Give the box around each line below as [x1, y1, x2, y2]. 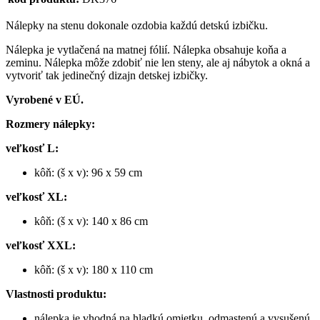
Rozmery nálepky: [6, 117, 95, 130]
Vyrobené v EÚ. [6, 93, 84, 106]
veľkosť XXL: [6, 239, 76, 251]
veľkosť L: [6, 141, 59, 154]
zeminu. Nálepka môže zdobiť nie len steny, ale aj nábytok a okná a [6, 56, 310, 69]
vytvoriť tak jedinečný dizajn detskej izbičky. [6, 69, 208, 81]
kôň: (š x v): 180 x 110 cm [34, 263, 153, 276]
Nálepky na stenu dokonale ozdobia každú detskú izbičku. [6, 19, 268, 31]
